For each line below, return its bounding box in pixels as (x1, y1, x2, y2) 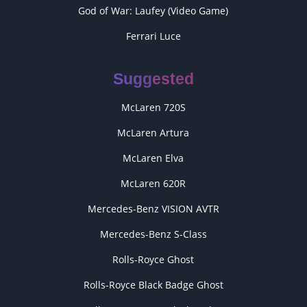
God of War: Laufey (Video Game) (78, 4, 229, 17)
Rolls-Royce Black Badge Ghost (83, 278, 223, 291)
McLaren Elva (123, 151, 184, 164)
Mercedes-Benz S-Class (99, 228, 207, 241)
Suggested (112, 70, 194, 88)
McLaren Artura (117, 126, 190, 139)
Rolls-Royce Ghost (112, 253, 195, 266)
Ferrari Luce (125, 29, 181, 42)
